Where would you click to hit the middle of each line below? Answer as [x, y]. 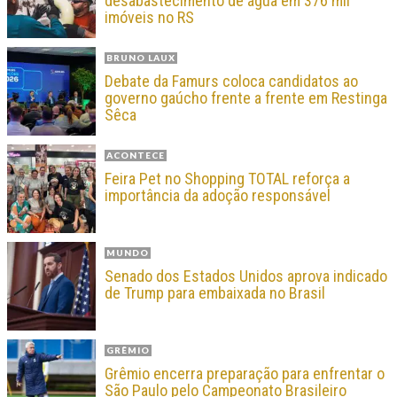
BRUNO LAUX [141, 57]
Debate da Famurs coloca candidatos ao [231, 81]
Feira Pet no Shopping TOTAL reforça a [227, 178]
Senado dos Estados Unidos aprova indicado [246, 276]
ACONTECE [136, 155]
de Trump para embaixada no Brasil [215, 292]
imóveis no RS [149, 17]
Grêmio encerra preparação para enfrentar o [245, 373]
